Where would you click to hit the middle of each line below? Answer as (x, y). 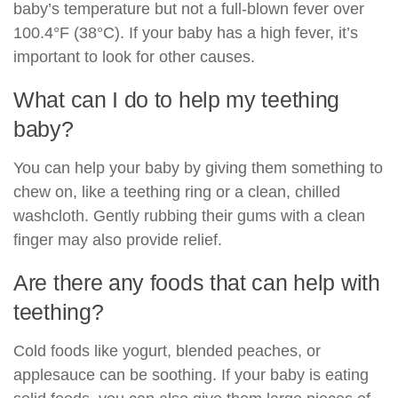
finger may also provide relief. (118, 239)
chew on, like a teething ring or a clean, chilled (177, 191)
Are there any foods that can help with (197, 282)
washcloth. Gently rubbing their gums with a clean (189, 215)
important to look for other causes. (134, 56)
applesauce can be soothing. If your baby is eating (191, 374)
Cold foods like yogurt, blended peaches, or (167, 350)
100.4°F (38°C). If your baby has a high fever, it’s (186, 32)
